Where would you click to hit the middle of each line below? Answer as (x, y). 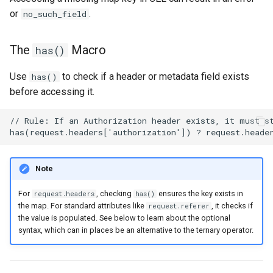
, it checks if (232, 206)
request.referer (179, 206)
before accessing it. (52, 91)
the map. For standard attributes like (82, 206)
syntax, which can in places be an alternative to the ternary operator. (136, 230)
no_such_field (55, 14)
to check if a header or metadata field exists (154, 76)
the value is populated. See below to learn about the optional (124, 218)
